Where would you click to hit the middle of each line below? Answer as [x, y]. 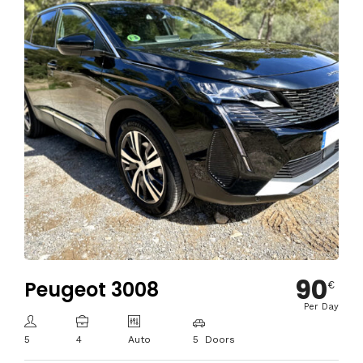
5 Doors [214, 339]
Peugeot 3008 [92, 289]
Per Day [321, 306]
